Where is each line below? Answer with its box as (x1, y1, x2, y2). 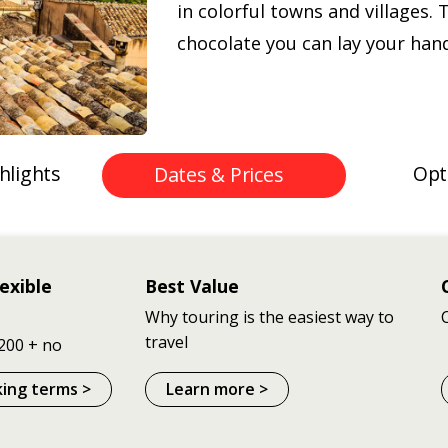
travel (145, 330, 189, 353)
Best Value (145, 273, 240, 298)
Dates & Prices (153, 161, 284, 189)
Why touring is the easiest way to (145, 305, 395, 328)
